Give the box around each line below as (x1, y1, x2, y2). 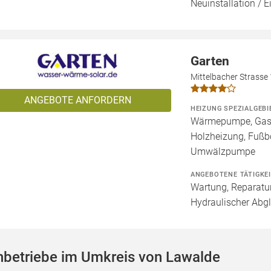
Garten (190, 54, 229, 68)
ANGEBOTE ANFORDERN (24, 94, 131, 106)
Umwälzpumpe (190, 146, 255, 157)
